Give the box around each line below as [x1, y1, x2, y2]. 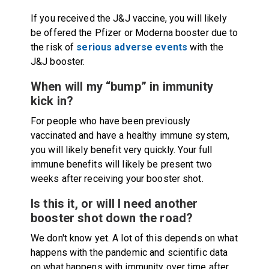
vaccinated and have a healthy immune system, [30, 129, 230, 141]
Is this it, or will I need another [30, 196, 198, 211]
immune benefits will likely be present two [30, 158, 212, 170]
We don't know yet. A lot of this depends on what [30, 232, 238, 244]
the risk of [30, 41, 77, 53]
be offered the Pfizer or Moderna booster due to [30, 26, 238, 38]
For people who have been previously [30, 115, 191, 127]
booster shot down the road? [30, 210, 193, 225]
